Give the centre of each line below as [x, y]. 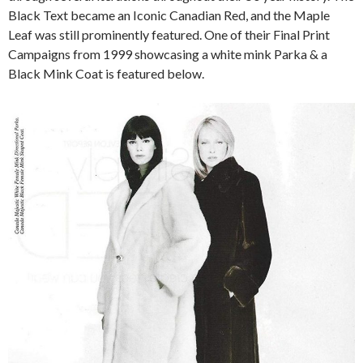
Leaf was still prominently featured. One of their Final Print [169, 34]
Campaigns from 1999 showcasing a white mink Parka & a [168, 53]
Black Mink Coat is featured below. [106, 73]
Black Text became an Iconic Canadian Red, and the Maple [169, 15]
